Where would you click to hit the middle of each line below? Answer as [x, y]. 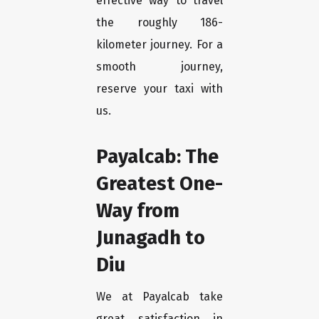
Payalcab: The [157, 157]
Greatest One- [159, 184]
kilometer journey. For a [159, 45]
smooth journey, [159, 67]
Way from [138, 211]
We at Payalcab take [159, 297]
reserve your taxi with [159, 89]
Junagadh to [151, 238]
